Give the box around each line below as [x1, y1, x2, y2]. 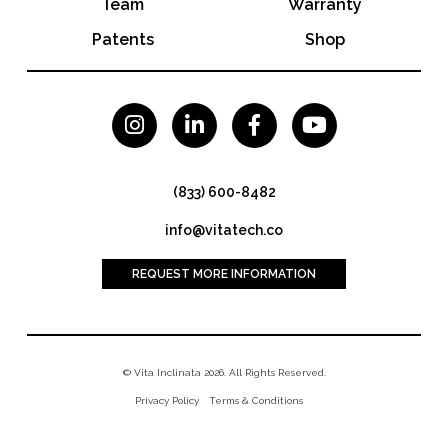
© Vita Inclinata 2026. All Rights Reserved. [122, 366, 326, 378]
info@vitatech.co [165, 221, 283, 238]
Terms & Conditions [209, 394, 303, 406]
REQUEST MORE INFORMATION [132, 266, 316, 281]
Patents [91, 29, 154, 49]
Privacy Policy [135, 394, 199, 406]
